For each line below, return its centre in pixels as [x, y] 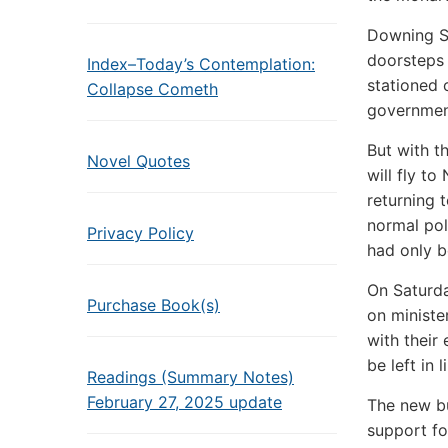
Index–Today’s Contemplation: [201, 64]
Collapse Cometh [152, 89]
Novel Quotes [138, 161]
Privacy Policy [140, 233]
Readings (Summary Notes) [190, 377]
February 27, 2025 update [184, 402]
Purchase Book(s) [153, 305]
